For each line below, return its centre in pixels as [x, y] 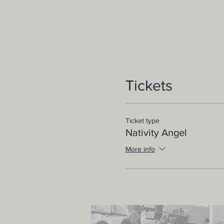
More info [140, 149]
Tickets [149, 85]
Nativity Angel [156, 132]
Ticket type [142, 120]
